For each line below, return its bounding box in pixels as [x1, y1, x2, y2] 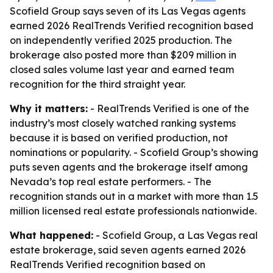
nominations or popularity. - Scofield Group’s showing [10, 146, 258, 158]
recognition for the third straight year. [10, 78, 185, 90]
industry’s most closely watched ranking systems [10, 117, 236, 129]
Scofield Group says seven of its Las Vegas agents [10, 5, 246, 17]
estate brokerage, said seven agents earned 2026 [10, 244, 246, 256]
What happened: [10, 229, 93, 241]
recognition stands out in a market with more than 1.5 [10, 190, 258, 202]
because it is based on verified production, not [10, 132, 228, 144]
